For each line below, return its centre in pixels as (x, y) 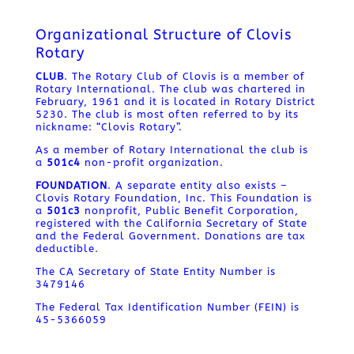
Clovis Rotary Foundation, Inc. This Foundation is (173, 198)
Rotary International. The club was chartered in (170, 89)
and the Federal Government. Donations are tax (170, 236)
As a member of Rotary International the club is (171, 150)
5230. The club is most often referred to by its (167, 114)
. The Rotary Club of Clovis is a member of (184, 76)
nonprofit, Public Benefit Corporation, (189, 211)
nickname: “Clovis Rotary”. (109, 127)
